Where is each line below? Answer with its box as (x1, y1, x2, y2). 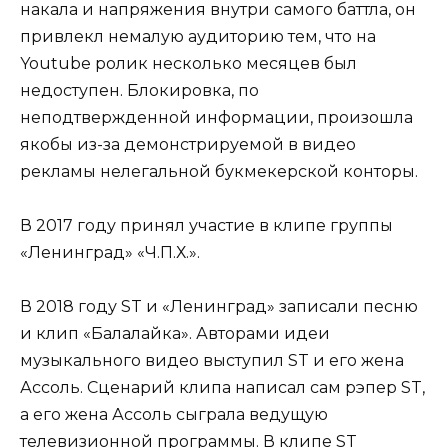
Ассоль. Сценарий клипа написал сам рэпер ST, (20, 378, 425, 398)
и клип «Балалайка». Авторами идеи (20, 324, 330, 344)
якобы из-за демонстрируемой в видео (20, 134, 356, 154)
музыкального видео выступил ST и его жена (20, 351, 404, 371)
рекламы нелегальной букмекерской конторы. (20, 161, 418, 181)
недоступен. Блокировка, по (20, 80, 259, 100)
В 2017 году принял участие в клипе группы (20, 215, 393, 235)
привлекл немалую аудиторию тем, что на (20, 26, 376, 46)
